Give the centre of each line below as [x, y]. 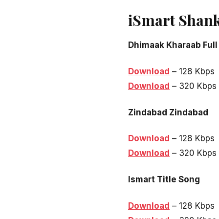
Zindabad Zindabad [168, 112]
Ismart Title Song [164, 180]
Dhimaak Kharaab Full [173, 45]
